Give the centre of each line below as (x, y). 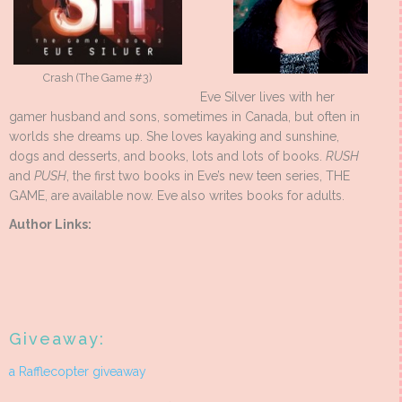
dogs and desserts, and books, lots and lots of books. (167, 157)
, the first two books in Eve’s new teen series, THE (208, 176)
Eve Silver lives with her (267, 97)
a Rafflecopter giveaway (78, 372)
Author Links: (50, 225)
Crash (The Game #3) (98, 77)
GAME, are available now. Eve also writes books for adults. (177, 196)
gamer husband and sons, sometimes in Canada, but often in (184, 117)
